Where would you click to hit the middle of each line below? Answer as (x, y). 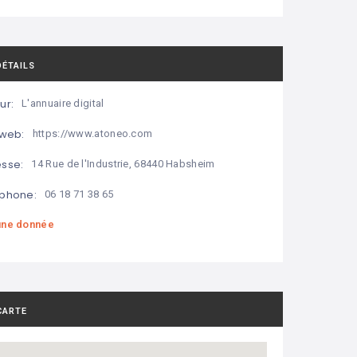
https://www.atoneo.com (92, 134)
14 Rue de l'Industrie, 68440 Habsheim (123, 164)
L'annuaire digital (63, 104)
